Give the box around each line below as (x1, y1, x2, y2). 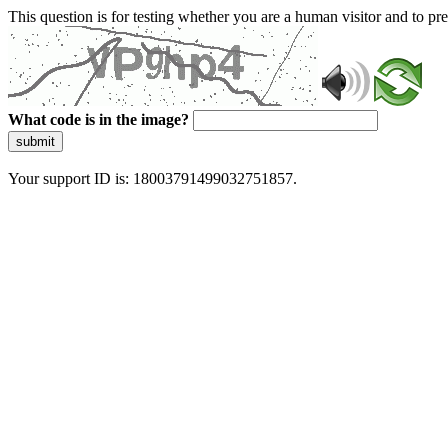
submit (16, 134, 55, 149)
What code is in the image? (8, 111, 189, 128)
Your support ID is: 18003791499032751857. (8, 170, 297, 187)
